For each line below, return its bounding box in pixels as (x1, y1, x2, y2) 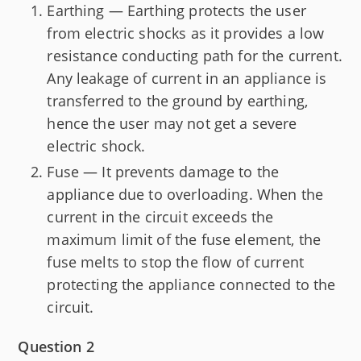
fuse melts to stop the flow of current (47, 252, 305, 272)
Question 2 (18, 337, 94, 357)
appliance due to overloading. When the (47, 185, 324, 205)
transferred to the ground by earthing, (47, 90, 309, 110)
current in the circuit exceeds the (47, 207, 274, 227)
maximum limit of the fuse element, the (47, 230, 322, 250)
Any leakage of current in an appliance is (47, 68, 327, 88)
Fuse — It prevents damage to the (47, 162, 280, 182)
